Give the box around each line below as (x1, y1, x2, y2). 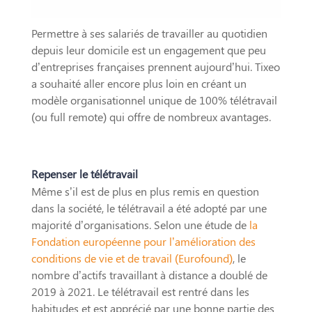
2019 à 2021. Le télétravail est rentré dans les (31, 283, 249, 299)
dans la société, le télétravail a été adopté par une (31, 200, 267, 215)
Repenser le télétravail (31, 166, 138, 181)
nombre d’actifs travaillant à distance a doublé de (31, 267, 267, 282)
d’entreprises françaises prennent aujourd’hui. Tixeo (31, 58, 280, 74)
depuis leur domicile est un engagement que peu (31, 42, 266, 57)
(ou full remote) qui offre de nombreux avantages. (31, 109, 271, 124)
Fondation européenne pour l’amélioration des (31, 233, 256, 249)
